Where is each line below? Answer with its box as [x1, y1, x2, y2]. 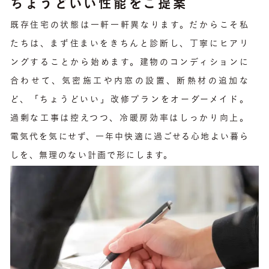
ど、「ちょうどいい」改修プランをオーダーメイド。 [10, 96, 249, 105]
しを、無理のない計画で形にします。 [10, 152, 174, 161]
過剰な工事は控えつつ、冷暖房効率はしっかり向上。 [10, 115, 249, 124]
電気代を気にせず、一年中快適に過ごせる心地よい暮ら [10, 133, 249, 142]
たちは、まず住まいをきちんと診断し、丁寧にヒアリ [10, 40, 249, 49]
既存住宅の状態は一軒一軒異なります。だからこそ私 [10, 22, 249, 31]
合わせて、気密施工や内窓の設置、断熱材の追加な [10, 77, 249, 86]
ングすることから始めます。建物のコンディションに [10, 59, 249, 68]
